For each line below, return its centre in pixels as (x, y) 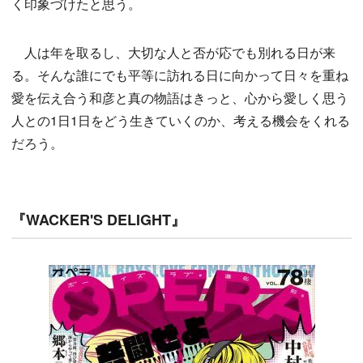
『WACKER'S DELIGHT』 (98, 220)
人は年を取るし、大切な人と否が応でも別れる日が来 (173, 53)
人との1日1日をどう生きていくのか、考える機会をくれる (181, 121)
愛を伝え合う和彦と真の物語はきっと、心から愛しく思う (180, 98)
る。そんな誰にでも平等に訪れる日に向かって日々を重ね (180, 75)
